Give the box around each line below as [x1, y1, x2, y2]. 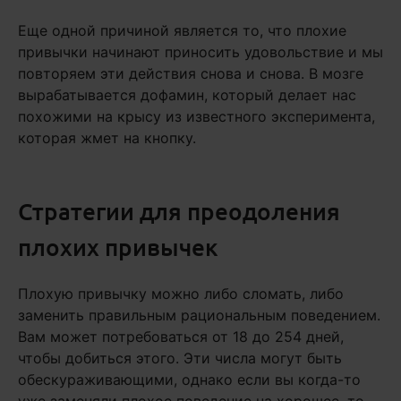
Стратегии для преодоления [18, 196, 340, 226]
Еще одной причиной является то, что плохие [18, 21, 346, 40]
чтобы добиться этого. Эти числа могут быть [18, 349, 342, 368]
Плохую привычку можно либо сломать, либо [18, 285, 344, 303]
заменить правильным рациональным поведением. [18, 306, 380, 325]
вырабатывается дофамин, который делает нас [18, 86, 356, 105]
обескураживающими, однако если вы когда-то [18, 371, 361, 389]
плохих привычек [18, 232, 218, 262]
